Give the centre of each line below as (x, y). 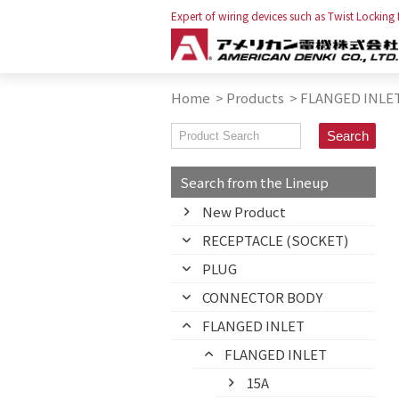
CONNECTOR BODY (262, 297)
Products (255, 98)
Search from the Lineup (254, 182)
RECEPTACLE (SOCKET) (275, 240)
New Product (244, 212)
